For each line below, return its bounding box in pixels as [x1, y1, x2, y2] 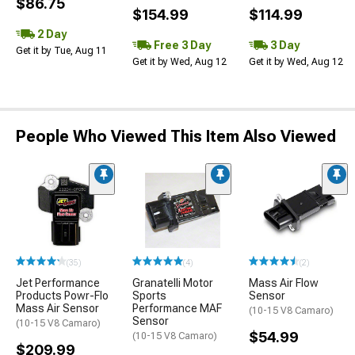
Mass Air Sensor [16, 302, 99, 315]
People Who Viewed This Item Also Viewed [16, 126, 336, 146]
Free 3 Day [151, 38, 211, 52]
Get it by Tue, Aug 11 [16, 44, 107, 56]
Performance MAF [132, 302, 222, 315]
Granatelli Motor [132, 277, 213, 290]
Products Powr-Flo [16, 289, 109, 303]
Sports [132, 289, 166, 303]
